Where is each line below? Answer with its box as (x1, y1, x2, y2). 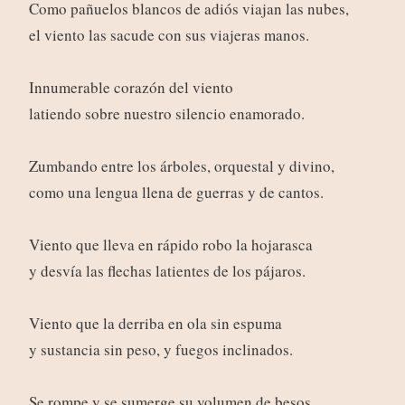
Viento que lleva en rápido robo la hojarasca (28, 234, 313, 256)
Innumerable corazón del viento (28, 77, 233, 99)
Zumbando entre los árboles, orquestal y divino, (28, 155, 334, 177)
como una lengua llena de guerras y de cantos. (28, 182, 324, 203)
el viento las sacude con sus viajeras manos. (28, 24, 309, 46)
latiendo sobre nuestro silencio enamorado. (28, 103, 305, 125)
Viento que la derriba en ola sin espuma (28, 313, 282, 334)
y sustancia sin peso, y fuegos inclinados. (28, 339, 293, 361)
